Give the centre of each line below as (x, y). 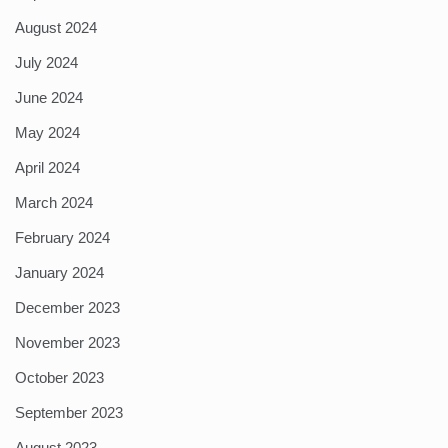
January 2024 (59, 273)
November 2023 (67, 343)
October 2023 (59, 378)
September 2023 (69, 413)
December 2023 (67, 308)
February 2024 (62, 238)
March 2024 (54, 203)
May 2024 (47, 133)
